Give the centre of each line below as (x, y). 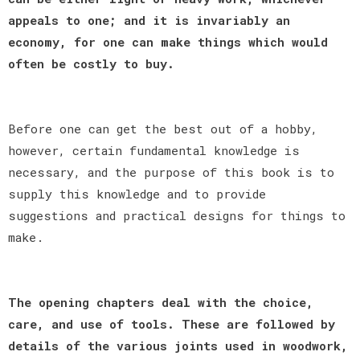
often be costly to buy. (91, 63)
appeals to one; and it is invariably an (149, 20)
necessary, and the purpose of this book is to (171, 172)
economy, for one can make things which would (168, 41)
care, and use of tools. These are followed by (172, 323)
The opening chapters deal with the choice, (161, 302)
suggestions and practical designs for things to (177, 215)
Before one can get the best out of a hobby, (163, 128)
